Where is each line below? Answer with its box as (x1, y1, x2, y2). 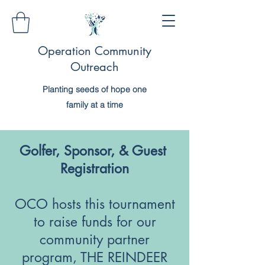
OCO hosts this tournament (14, 195, 175, 213)
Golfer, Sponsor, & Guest (19, 141, 170, 160)
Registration (60, 159, 129, 177)
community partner (40, 230, 150, 248)
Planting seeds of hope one (43, 83, 147, 95)
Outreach (70, 59, 119, 75)
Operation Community (38, 43, 151, 59)
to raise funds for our (33, 212, 156, 231)
